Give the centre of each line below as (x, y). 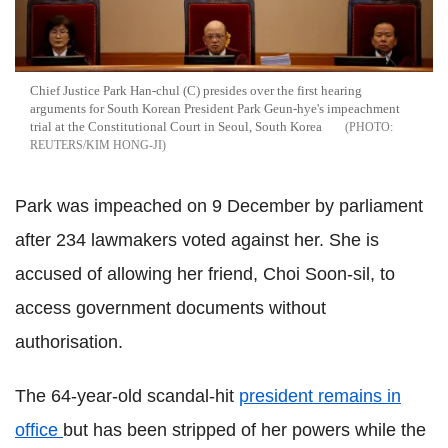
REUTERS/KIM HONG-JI (96, 144)
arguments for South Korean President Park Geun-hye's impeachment (215, 108)
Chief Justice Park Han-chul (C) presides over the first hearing (196, 90)
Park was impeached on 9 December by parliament (219, 205)
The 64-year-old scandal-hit (127, 395)
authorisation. (69, 341)
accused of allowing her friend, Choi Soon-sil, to (205, 273)
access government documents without (170, 307)
